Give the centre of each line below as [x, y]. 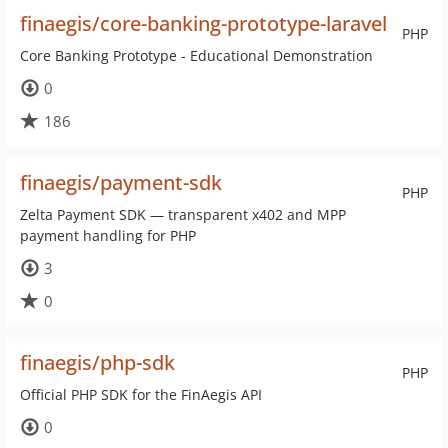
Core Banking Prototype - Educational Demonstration [196, 55]
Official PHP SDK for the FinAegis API [141, 394]
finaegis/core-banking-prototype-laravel [203, 23]
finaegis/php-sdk [97, 362]
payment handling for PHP [108, 235]
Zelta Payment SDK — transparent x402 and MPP [183, 214]
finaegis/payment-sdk [121, 182]
